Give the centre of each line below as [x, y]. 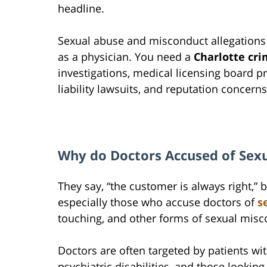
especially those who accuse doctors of [158, 202]
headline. [81, 9]
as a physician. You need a [126, 57]
